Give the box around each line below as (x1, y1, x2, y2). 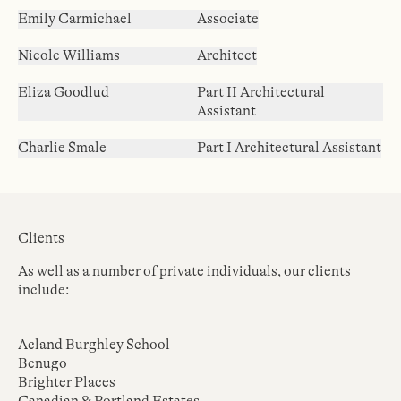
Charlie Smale (18, 140, 107, 156)
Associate (197, 11, 259, 27)
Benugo (18, 355, 67, 371)
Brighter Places (18, 374, 115, 390)
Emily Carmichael (18, 11, 132, 27)
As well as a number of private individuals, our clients (18, 263, 351, 279)
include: (18, 282, 69, 298)
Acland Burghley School (18, 337, 170, 353)
